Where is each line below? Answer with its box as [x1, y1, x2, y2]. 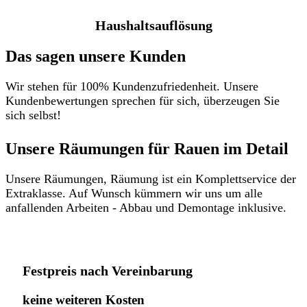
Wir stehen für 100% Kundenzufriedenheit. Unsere [5, 79, 258, 93]
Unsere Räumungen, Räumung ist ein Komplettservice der [5, 171, 296, 186]
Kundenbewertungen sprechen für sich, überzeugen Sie [5, 93, 280, 108]
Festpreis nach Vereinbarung [23, 262, 193, 278]
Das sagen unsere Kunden [5, 47, 186, 66]
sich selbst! [5, 108, 64, 122]
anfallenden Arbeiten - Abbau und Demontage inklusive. [5, 200, 286, 214]
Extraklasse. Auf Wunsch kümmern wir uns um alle [5, 186, 262, 200]
